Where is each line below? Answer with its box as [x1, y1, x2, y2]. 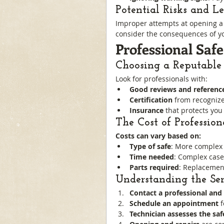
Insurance [129, 105, 163, 115]
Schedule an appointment [129, 198, 218, 208]
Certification [129, 95, 172, 104]
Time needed [129, 152, 174, 161]
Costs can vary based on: [115, 131, 201, 140]
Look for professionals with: [115, 74, 207, 83]
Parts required [129, 162, 179, 172]
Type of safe [129, 141, 171, 151]
